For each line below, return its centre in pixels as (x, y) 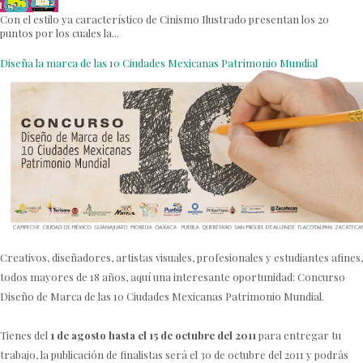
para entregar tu (299, 335)
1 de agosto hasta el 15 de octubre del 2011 (153, 335)
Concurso (321, 276)
